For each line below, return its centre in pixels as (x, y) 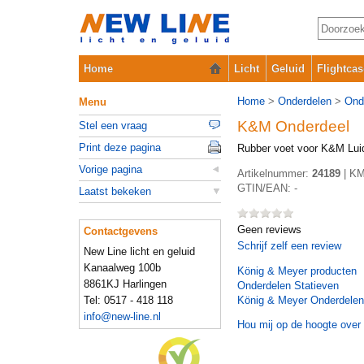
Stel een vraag (113, 126)
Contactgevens (121, 231)
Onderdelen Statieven (288, 286)
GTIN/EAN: (266, 188)
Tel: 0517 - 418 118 (128, 300)
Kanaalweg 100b (122, 268)
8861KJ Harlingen (125, 284)
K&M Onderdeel (293, 126)
